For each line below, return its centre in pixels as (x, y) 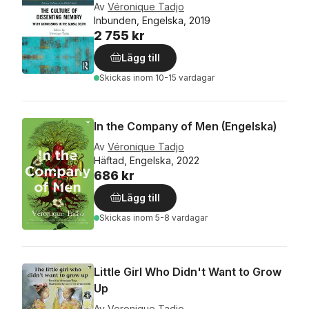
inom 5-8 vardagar (170, 217)
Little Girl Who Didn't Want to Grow (188, 271)
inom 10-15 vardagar (174, 77)
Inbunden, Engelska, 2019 (152, 20)
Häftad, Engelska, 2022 (147, 160)
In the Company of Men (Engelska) (185, 126)
